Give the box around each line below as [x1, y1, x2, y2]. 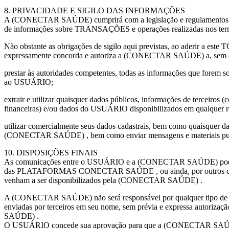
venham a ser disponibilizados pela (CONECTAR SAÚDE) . [4, 176, 202, 185]
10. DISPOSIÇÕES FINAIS [4, 148, 98, 157]
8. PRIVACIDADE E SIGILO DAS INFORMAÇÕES [4, 6, 185, 15]
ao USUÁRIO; [4, 78, 53, 86]
